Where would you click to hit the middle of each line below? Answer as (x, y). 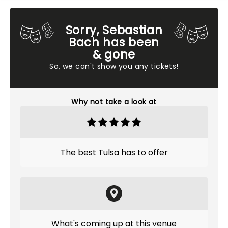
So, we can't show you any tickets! (114, 66)
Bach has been (114, 42)
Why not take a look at (114, 102)
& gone (114, 54)
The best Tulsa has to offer (114, 152)
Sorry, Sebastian (114, 30)
